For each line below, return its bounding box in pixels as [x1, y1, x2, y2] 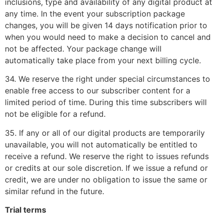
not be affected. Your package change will [5, 44, 162, 54]
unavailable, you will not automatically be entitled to [5, 139, 198, 149]
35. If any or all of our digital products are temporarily [5, 127, 205, 138]
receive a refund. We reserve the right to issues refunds [5, 151, 209, 161]
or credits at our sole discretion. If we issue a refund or [5, 163, 208, 173]
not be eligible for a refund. [5, 109, 106, 119]
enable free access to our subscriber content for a [5, 86, 190, 96]
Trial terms [5, 205, 46, 215]
